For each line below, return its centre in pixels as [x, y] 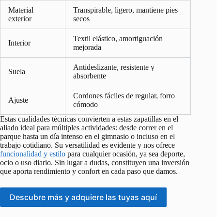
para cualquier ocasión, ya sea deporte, [125, 154]
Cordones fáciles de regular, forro [124, 96]
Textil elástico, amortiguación [118, 39]
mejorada [87, 47]
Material [21, 10]
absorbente [90, 76]
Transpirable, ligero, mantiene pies [125, 10]
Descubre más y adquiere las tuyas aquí [83, 197]
